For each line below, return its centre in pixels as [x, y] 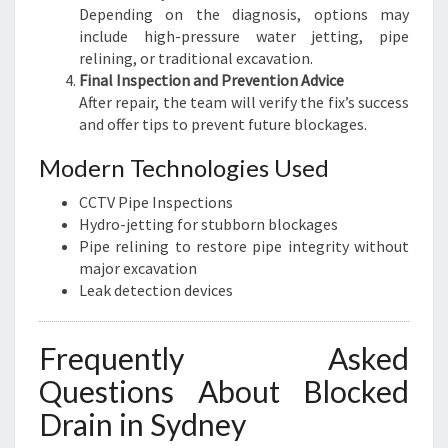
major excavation [138, 268]
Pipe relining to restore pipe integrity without [244, 246]
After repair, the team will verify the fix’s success [244, 102]
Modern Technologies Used [184, 167]
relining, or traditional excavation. [196, 58]
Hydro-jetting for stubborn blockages [208, 224]
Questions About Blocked [224, 391]
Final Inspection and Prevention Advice [211, 80]
